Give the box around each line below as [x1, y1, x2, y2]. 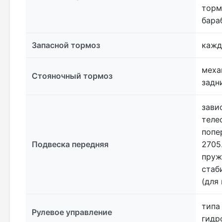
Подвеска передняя [32, 139, 109, 150]
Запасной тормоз [32, 40, 100, 51]
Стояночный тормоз [32, 71, 112, 81]
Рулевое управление [32, 207, 112, 218]
